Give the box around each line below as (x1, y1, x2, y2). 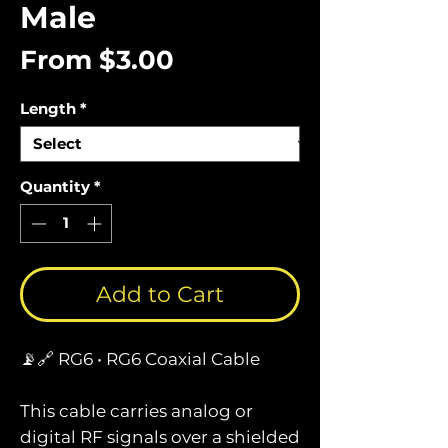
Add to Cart (96, 280, 224, 308)
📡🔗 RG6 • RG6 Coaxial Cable (20, 348, 260, 369)
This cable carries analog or (20, 400, 253, 421)
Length (20, 99, 76, 119)
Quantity (20, 177, 90, 197)
